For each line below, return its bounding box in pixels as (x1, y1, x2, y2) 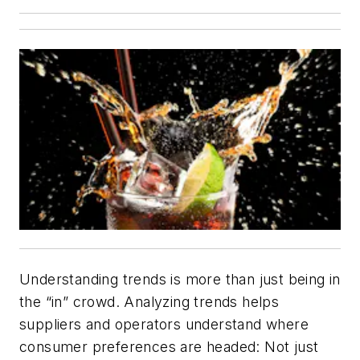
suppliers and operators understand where (19, 316, 309, 333)
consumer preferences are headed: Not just (19, 338, 319, 356)
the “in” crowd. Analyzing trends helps (19, 293, 280, 311)
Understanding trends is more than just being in (19, 271, 341, 288)
